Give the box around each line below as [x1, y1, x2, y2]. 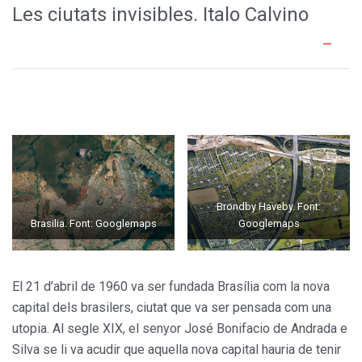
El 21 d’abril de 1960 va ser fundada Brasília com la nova [12, 278, 330, 294]
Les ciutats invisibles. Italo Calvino [12, 2, 309, 26]
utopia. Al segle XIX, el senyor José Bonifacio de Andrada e [12, 320, 347, 336]
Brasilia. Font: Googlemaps [30, 217, 157, 229]
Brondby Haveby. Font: [217, 200, 321, 213]
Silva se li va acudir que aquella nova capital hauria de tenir [12, 341, 341, 357]
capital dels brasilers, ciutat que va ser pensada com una [12, 299, 331, 315]
